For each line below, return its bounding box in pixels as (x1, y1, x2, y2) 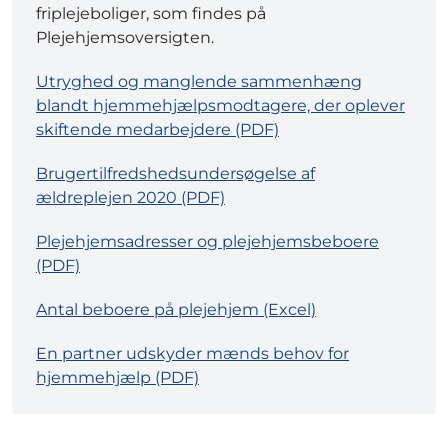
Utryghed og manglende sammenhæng (36, 72, 362, 92)
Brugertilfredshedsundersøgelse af (36, 164, 315, 184)
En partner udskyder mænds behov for (36, 344, 349, 364)
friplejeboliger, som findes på (36, 4, 266, 24)
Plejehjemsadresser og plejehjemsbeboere (36, 232, 379, 252)
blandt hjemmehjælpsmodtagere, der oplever (36, 96, 405, 116)
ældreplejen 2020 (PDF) (36, 188, 225, 208)
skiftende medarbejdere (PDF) (36, 120, 279, 140)
